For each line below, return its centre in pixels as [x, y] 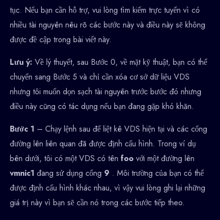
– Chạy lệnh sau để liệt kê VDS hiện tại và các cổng [122, 129]
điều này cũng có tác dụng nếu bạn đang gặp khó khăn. [102, 106]
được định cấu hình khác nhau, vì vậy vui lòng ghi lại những [108, 188]
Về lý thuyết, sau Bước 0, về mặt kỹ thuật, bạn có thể [121, 62]
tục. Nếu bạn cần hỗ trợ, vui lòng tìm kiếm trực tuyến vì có [105, 10]
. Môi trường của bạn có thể [158, 173]
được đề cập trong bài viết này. [61, 39]
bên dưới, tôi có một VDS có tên [65, 158]
